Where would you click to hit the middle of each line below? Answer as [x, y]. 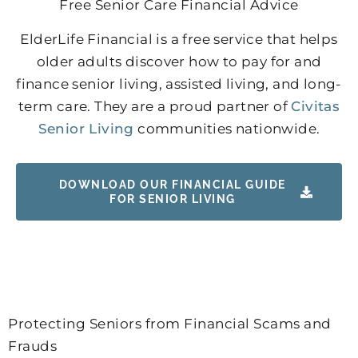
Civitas [316, 106]
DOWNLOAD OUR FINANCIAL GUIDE [172, 185]
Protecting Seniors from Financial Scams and [170, 324]
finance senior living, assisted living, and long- [179, 84]
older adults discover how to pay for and [179, 61]
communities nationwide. [227, 128]
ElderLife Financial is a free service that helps [179, 39]
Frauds [32, 346]
